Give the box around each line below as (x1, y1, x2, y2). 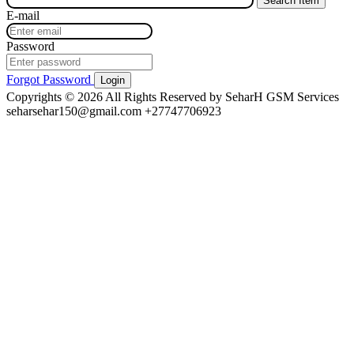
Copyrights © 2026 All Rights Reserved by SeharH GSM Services (6, 90, 339, 104)
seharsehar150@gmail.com (6, 104, 145, 118)
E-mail (6, 9, 40, 22)
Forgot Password (6, 73, 94, 86)
